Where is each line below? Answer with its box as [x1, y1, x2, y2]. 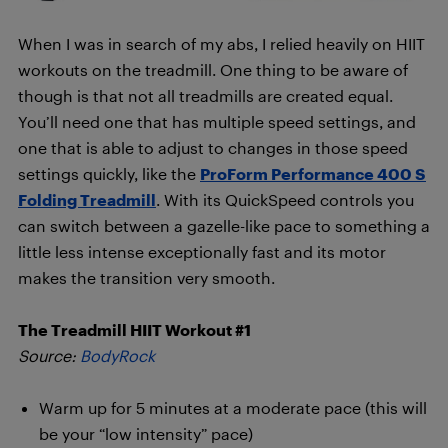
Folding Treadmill [18, 190, 156, 209]
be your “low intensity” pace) [39, 424, 253, 443]
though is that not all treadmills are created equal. [18, 86, 393, 105]
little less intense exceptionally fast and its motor [18, 242, 386, 261]
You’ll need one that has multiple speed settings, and [18, 112, 416, 131]
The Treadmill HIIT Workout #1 [18, 320, 251, 339]
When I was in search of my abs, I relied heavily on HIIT [18, 34, 425, 53]
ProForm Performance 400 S [200, 164, 426, 183]
